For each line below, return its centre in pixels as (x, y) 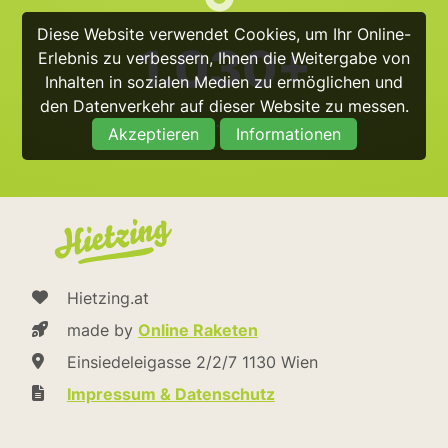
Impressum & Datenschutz (170, 394)
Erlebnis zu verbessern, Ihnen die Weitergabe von (224, 57)
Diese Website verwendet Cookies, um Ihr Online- (224, 33)
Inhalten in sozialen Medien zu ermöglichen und (224, 81)
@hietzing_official (224, 128)
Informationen (288, 133)
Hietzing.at (107, 298)
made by (102, 330)
